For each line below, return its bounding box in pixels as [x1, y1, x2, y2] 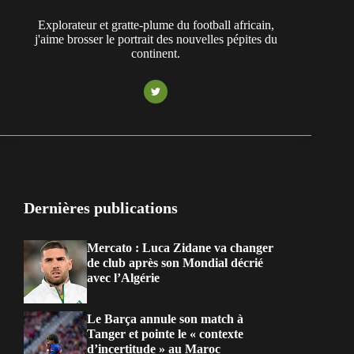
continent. [131, 46, 181, 60]
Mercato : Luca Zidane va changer [87, 240, 273, 254]
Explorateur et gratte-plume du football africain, [37, 17, 274, 32]
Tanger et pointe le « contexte [87, 326, 243, 341]
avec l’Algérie [87, 270, 160, 284]
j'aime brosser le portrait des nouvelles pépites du [34, 32, 277, 46]
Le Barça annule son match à [87, 311, 243, 326]
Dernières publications [24, 198, 178, 217]
